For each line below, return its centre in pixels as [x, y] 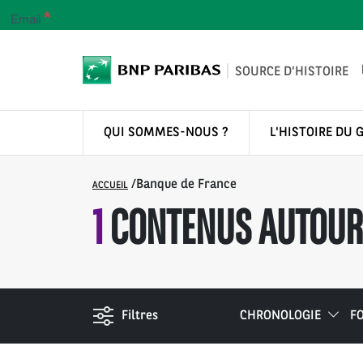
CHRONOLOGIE [280, 316]
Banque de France [186, 185]
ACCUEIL [110, 186]
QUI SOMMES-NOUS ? [166, 133]
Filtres [140, 316]
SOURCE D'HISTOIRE [292, 72]
